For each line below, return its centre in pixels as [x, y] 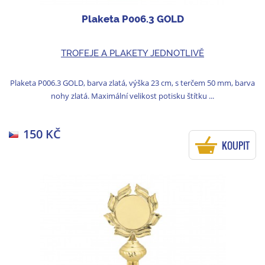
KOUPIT [236, 146]
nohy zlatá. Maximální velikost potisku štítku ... [132, 96]
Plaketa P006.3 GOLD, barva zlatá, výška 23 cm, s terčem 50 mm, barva [132, 83]
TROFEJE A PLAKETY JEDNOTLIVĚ [132, 54]
